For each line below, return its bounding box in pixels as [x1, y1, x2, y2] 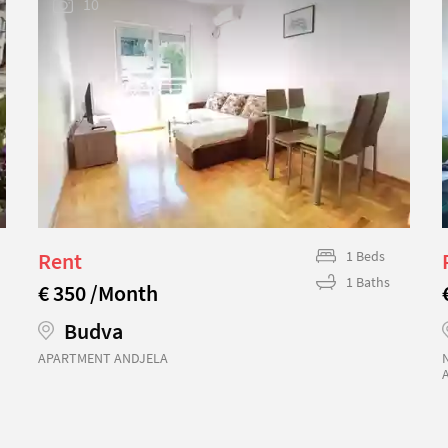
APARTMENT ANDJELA [38, 348, 168, 367]
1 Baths [346, 272, 390, 291]
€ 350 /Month [38, 278, 158, 307]
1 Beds [346, 246, 385, 265]
